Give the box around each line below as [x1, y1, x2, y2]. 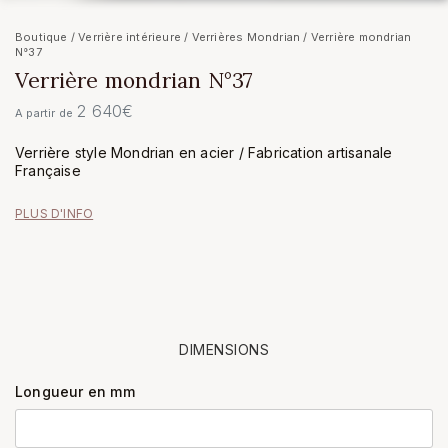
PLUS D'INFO [15, 206, 94, 222]
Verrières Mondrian [191, 30, 301, 45]
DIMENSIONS [179, 341, 269, 359]
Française [15, 162, 81, 180]
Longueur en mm [15, 383, 135, 401]
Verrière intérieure [78, 30, 182, 45]
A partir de [15, 106, 74, 121]
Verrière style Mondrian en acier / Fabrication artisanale [15, 144, 393, 162]
